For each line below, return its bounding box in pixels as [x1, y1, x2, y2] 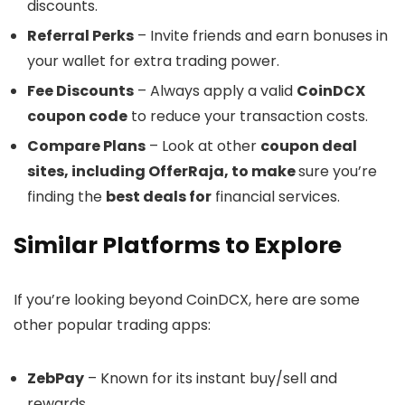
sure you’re [298, 161, 377, 183]
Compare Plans [27, 136, 146, 157]
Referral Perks [27, 25, 134, 47]
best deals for [106, 186, 212, 208]
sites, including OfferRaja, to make [27, 161, 298, 183]
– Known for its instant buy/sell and [84, 368, 337, 390]
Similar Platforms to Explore [14, 230, 342, 262]
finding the [27, 186, 106, 208]
